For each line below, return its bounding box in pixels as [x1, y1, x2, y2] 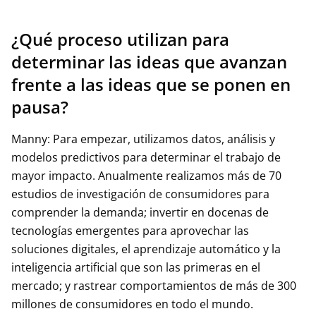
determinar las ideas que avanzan [11, 50, 287, 73]
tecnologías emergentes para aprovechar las [11, 223, 249, 238]
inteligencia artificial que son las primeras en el [11, 260, 260, 275]
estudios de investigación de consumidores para [11, 186, 269, 202]
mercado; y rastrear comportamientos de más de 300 [11, 278, 296, 293]
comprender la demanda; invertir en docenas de [11, 205, 269, 220]
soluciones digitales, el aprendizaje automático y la [11, 241, 281, 257]
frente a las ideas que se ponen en [11, 73, 291, 96]
